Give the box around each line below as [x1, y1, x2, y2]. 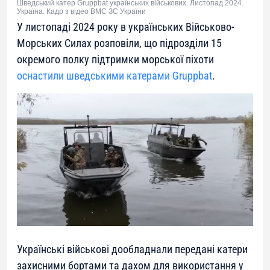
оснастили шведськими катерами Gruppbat [17, 69, 212, 82]
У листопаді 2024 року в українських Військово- [17, 20, 234, 33]
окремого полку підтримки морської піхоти [17, 52, 214, 66]
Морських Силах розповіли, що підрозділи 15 [17, 36, 222, 49]
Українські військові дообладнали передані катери [17, 243, 248, 256]
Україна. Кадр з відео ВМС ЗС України [17, 7, 146, 16]
